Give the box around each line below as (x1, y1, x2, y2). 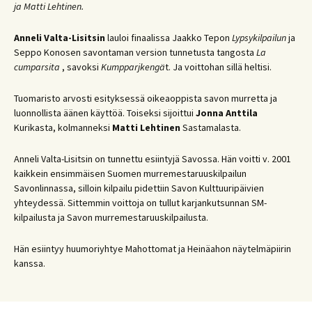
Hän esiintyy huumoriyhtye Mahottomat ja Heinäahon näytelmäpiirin (14, 242, 291, 255)
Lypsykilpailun (232, 31, 286, 44)
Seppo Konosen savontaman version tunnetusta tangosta (14, 45, 256, 58)
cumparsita (14, 60, 60, 73)
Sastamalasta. (180, 120, 241, 134)
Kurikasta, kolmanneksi (14, 120, 112, 134)
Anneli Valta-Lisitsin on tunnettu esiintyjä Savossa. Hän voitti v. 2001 (14, 152, 291, 165)
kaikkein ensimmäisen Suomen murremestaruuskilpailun (14, 166, 247, 180)
